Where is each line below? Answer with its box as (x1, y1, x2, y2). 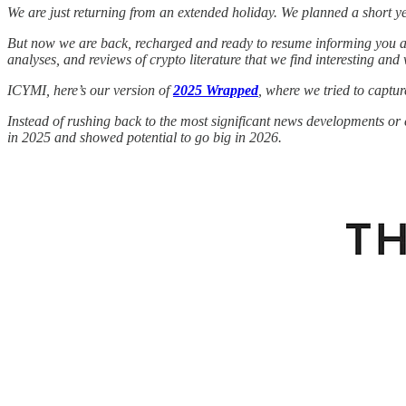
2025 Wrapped (173, 82, 258, 98)
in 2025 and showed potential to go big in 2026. (7, 129, 282, 145)
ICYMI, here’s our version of (7, 82, 173, 98)
